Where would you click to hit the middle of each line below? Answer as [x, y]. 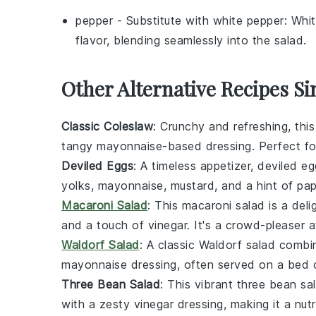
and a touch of [105, 225]
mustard [192, 185]
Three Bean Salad [111, 284]
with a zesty [98, 304]
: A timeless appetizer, [195, 165]
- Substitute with [163, 20]
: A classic [169, 244]
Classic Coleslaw [107, 126]
